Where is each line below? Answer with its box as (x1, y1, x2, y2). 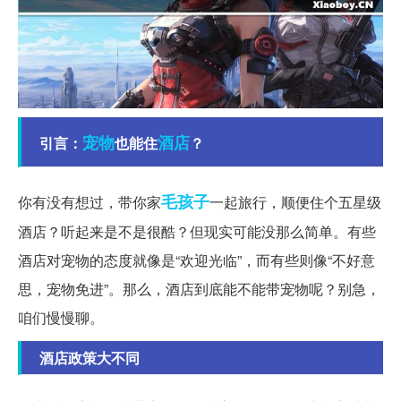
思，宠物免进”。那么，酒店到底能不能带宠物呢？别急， (18, 277, 380, 299)
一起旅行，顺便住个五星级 (209, 191, 381, 212)
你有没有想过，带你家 (18, 191, 161, 212)
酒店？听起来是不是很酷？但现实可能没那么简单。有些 (18, 220, 376, 242)
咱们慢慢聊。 (18, 306, 104, 328)
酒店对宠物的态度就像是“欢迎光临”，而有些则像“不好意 (18, 249, 375, 270)
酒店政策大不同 (39, 346, 140, 368)
